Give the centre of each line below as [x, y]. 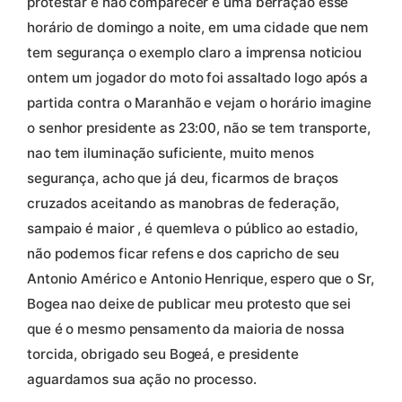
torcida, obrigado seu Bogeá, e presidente [163, 354]
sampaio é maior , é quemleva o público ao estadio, [192, 228]
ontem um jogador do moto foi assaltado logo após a [197, 77]
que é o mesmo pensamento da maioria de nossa [186, 328]
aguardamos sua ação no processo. [142, 379]
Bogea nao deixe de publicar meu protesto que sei [189, 303]
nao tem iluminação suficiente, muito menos [170, 153]
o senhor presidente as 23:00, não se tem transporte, [199, 127]
